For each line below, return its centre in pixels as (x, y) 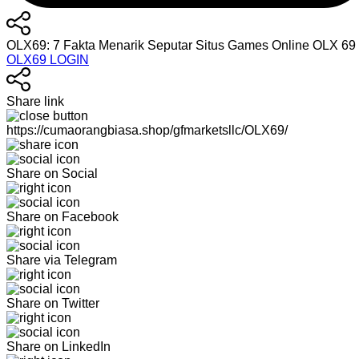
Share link (35, 101)
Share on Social (52, 173)
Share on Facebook (63, 217)
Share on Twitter (53, 303)
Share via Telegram (62, 260)
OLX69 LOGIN (48, 60)
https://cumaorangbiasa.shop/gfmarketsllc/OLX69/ (147, 130)
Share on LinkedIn (58, 347)
